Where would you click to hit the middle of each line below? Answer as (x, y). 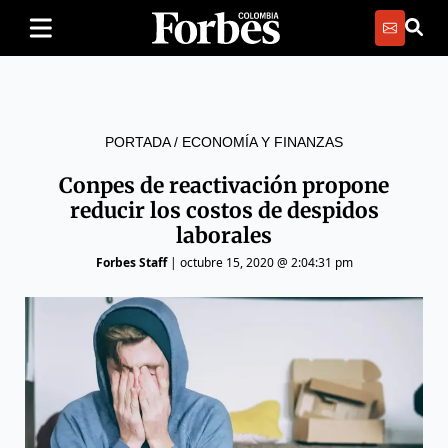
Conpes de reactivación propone (224, 185)
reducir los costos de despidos (224, 210)
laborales (224, 235)
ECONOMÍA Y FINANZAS (262, 142)
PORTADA (137, 142)
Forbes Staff (131, 262)
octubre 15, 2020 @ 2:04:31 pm (266, 262)
